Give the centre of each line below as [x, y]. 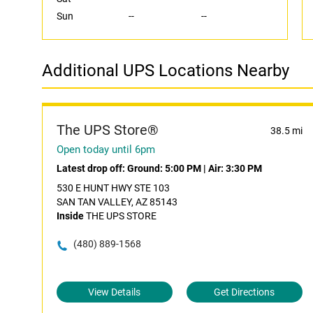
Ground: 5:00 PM [164, 168]
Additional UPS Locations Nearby [166, 71]
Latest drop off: [92, 168]
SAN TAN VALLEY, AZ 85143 [117, 202]
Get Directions [245, 292]
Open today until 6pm [106, 150]
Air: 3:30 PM [235, 168]
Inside [70, 216]
